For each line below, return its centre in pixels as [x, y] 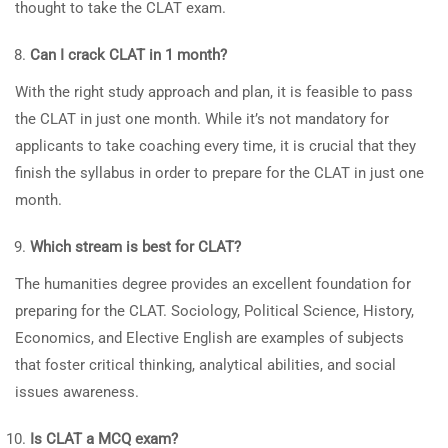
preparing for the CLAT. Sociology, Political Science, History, [214, 311]
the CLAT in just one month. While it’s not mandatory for [202, 119]
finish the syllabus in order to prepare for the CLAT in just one [219, 173]
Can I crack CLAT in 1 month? [128, 55]
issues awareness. [77, 392]
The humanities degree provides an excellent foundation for [213, 284]
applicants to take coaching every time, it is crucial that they [215, 146]
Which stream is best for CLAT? [135, 247]
